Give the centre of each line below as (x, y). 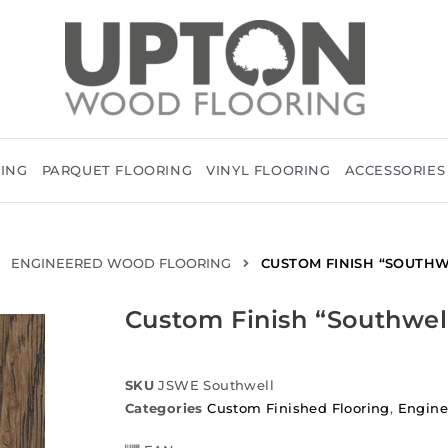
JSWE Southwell (216, 385)
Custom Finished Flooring (298, 408)
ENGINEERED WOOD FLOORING (121, 263)
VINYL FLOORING (268, 170)
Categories (163, 408)
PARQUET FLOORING (117, 170)
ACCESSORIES (395, 170)
